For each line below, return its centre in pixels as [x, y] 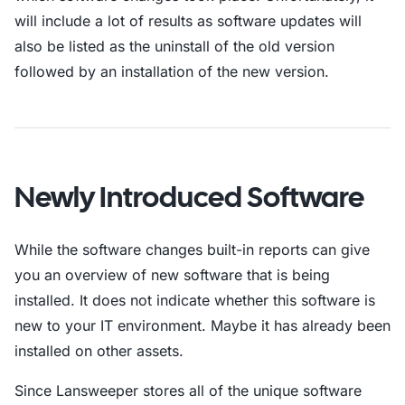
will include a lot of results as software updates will [188, 21]
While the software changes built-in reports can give [192, 250]
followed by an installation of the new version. [172, 71]
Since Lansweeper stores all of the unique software [188, 391]
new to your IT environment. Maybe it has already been [202, 325]
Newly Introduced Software [189, 197]
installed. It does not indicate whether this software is [195, 300]
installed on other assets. [99, 351]
